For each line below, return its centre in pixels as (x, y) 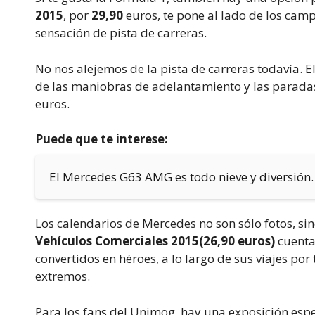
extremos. (63, 276)
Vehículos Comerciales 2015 (117, 241)
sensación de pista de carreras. (121, 33)
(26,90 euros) (238, 241)
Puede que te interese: (102, 139)
